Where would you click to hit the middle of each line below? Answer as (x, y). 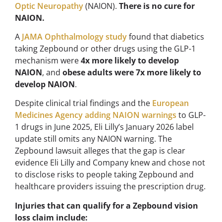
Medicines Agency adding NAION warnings (96, 115)
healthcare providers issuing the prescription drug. (110, 187)
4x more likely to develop (130, 60)
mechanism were (48, 60)
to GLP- (191, 115)
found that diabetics (166, 36)
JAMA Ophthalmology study (74, 36)
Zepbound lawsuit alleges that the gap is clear (100, 151)
